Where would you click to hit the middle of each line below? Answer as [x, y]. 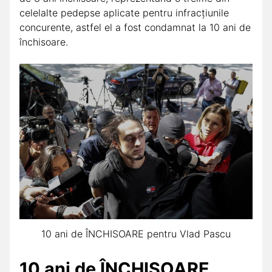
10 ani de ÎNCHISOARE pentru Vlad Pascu [136, 234]
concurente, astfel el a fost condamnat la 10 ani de [135, 27]
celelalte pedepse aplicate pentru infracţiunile [124, 12]
